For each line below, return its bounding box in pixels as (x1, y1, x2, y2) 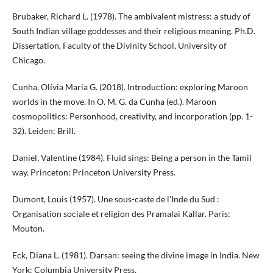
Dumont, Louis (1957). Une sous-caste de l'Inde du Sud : (12, 194, 219, 205)
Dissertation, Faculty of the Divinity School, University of (12, 40, 227, 51)
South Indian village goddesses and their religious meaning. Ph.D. (12, 26, 255, 37)
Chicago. (12, 55, 45, 66)
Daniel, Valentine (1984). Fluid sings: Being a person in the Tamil (12, 152, 252, 163)
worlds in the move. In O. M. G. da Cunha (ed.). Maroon (12, 96, 216, 107)
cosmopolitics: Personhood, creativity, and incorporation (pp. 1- (12, 111, 253, 122)
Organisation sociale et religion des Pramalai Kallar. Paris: (12, 208, 230, 219)
